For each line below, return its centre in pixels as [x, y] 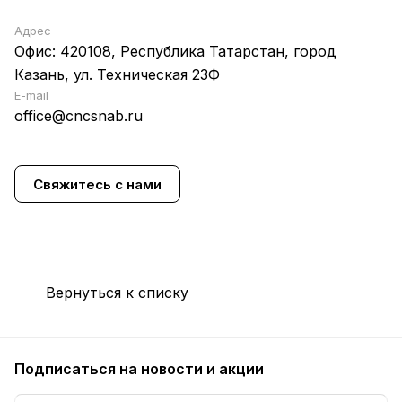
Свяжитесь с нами [97, 184]
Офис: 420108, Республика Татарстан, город [175, 51]
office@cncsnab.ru [79, 116]
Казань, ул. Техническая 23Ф [117, 74]
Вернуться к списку [117, 293]
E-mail [31, 95]
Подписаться [67, 369]
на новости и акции [192, 369]
